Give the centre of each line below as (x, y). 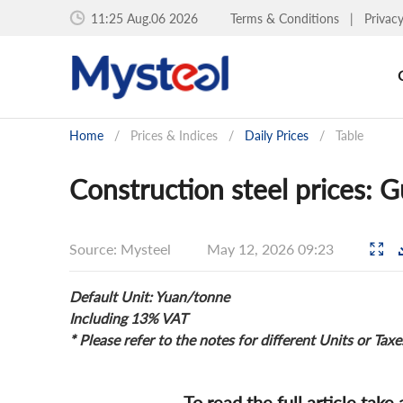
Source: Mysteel (120, 248)
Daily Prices (277, 135)
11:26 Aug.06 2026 (144, 18)
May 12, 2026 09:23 (272, 248)
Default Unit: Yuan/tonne (149, 296)
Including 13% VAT (128, 318)
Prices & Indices (174, 135)
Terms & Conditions (287, 18)
